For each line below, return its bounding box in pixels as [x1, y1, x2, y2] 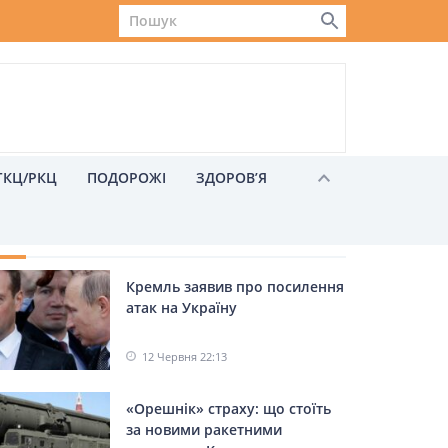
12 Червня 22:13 [142, 349, 227, 364]
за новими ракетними [126, 420, 282, 439]
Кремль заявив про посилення [126, 277, 344, 296]
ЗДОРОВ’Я [196, 168, 267, 187]
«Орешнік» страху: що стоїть [126, 399, 331, 418]
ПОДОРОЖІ [87, 168, 166, 187]
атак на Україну [126, 298, 237, 317]
